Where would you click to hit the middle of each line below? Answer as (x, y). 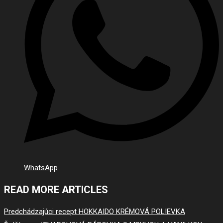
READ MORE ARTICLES (56, 190)
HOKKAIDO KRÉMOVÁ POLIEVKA (132, 212)
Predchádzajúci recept (41, 212)
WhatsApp (41, 167)
